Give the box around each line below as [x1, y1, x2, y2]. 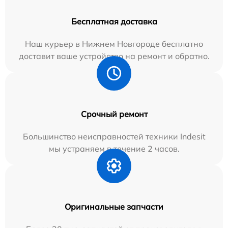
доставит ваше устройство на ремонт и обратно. [18, 50, 210, 61]
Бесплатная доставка [71, 16, 157, 26]
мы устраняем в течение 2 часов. [48, 143, 180, 154]
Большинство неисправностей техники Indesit [22, 131, 206, 141]
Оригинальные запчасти [65, 201, 163, 212]
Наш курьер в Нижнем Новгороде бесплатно [25, 38, 203, 49]
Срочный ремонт [80, 108, 148, 119]
